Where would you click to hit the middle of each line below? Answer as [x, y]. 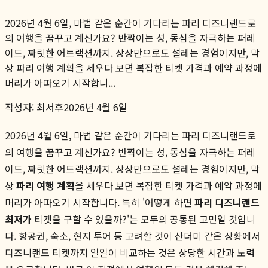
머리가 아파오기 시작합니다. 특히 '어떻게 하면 [100, 202]
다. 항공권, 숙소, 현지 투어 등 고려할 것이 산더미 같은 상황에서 [133, 235]
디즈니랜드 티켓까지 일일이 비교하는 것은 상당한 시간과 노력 [130, 252]
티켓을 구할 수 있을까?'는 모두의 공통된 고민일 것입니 [144, 219]
